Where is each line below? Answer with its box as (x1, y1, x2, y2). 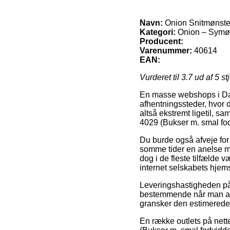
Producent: (140, 37, 183, 46)
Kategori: (140, 28, 176, 37)
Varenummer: (140, 46, 192, 55)
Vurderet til (140, 73, 181, 82)
